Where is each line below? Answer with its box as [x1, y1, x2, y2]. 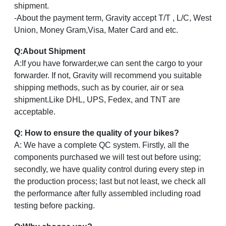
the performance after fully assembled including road [14, 189, 201, 198]
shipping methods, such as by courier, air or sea [14, 83, 184, 92]
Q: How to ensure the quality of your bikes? [14, 129, 179, 138]
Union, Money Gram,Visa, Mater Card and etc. [14, 26, 178, 35]
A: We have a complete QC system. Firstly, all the [14, 141, 189, 150]
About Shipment [23, 47, 85, 56]
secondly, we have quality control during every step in [14, 165, 204, 174]
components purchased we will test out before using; [14, 153, 201, 162]
